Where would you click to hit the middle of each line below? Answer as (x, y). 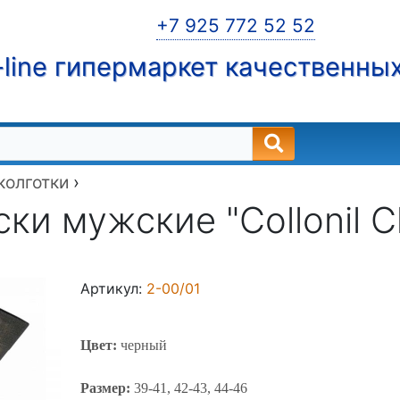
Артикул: (114, 288)
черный (144, 345)
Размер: (108, 388)
